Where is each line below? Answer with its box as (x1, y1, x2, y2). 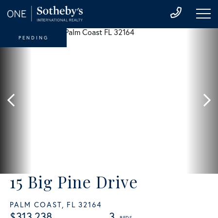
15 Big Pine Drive (10, 170, 138, 192)
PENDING (18, 35, 49, 41)
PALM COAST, (10, 199, 64, 209)
